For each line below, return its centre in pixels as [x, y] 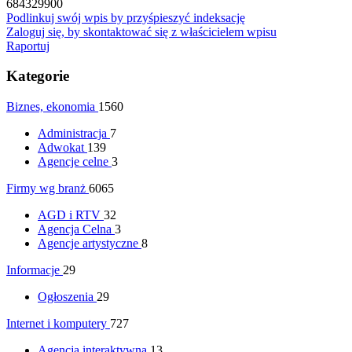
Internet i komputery [57, 324]
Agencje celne [73, 162]
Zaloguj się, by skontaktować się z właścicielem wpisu [141, 31]
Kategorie [38, 76]
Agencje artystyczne [88, 244]
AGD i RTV [69, 215]
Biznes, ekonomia [51, 107]
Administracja [72, 134]
